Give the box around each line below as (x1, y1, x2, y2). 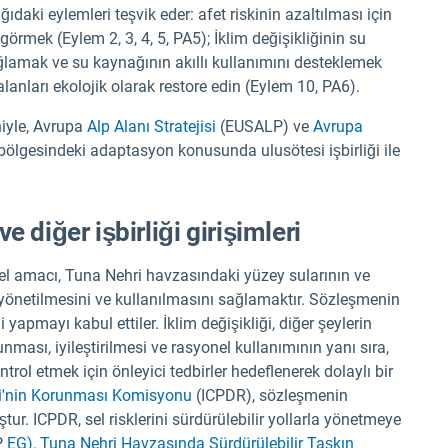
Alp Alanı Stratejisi (87, 117, 216, 137)
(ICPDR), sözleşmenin (192, 385, 348, 405)
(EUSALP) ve (216, 117, 313, 137)
